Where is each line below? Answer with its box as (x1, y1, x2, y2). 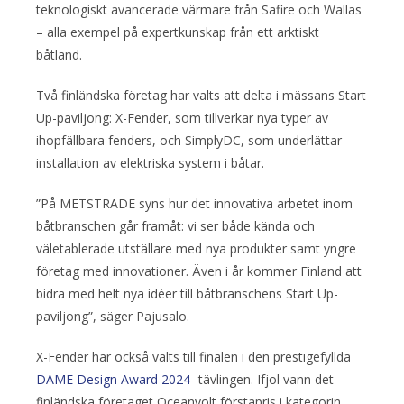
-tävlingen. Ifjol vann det (190, 370, 334, 388)
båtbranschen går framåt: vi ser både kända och (36, 216, 315, 234)
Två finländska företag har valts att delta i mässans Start (36, 86, 366, 104)
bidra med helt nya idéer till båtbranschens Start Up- (36, 284, 338, 302)
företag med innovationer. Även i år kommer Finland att (36, 262, 362, 280)
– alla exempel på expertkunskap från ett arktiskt (36, 23, 319, 41)
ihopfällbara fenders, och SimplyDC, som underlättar (36, 131, 342, 149)
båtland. (36, 45, 82, 63)
